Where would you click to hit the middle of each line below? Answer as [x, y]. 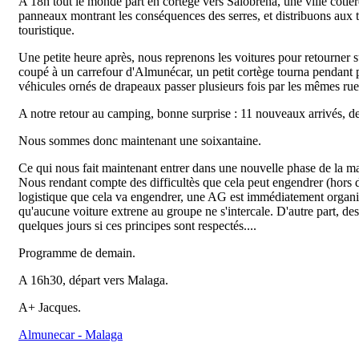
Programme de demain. [77, 253]
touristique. [46, 30]
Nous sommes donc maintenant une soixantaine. [140, 141]
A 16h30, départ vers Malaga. [93, 280]
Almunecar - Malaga [71, 335]
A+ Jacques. [50, 307]
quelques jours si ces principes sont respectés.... [137, 226]
